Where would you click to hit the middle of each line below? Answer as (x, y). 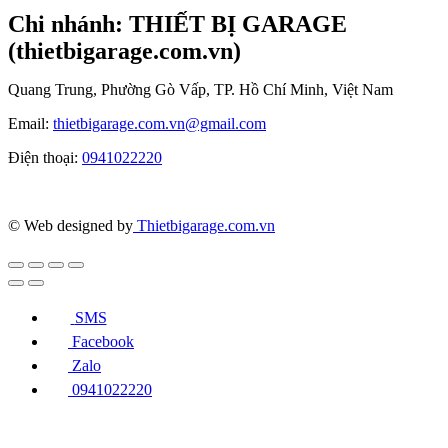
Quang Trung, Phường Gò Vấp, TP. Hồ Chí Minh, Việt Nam (200, 89)
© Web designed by (70, 225)
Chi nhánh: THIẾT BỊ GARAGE (177, 23)
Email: (30, 123)
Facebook (103, 341)
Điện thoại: (45, 157)
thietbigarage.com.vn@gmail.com (159, 123)
